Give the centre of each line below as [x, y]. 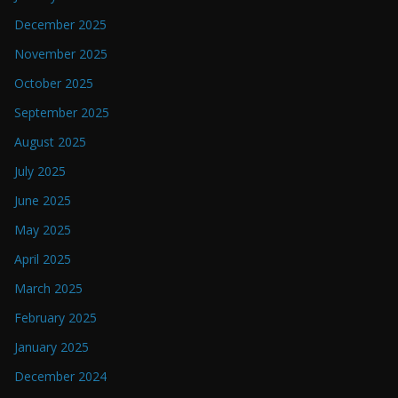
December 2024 [60, 376]
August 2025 [50, 141]
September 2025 [62, 112]
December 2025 [60, 24]
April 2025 [43, 259]
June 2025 [43, 200]
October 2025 [54, 83]
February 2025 [56, 317]
